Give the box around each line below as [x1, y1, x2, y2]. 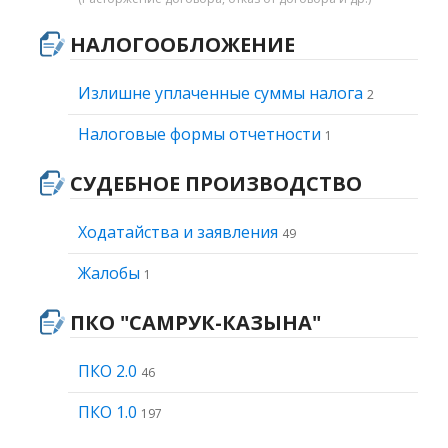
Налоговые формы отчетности [78, 123, 325, 145]
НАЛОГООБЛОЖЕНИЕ [70, 31, 295, 58]
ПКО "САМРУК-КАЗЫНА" [70, 309, 321, 336]
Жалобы [78, 262, 144, 284]
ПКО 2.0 [78, 360, 141, 382]
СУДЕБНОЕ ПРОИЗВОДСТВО [70, 170, 362, 197]
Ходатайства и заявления [78, 221, 282, 243]
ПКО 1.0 [78, 401, 141, 423]
